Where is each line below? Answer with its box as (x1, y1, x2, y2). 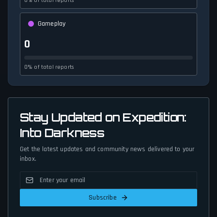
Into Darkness (20, 125, 105, 140)
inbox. (20, 155, 36, 164)
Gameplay (38, 19, 66, 29)
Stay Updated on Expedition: (20, 110, 186, 125)
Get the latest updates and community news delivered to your (20, 145, 195, 154)
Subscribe (89, 193, 117, 202)
